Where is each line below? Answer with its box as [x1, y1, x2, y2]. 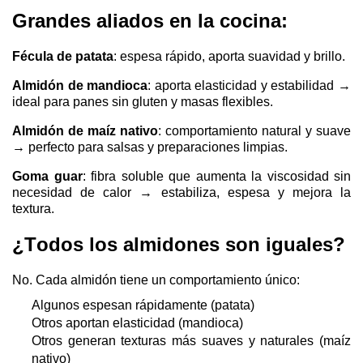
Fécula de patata [12, 49, 113, 63]
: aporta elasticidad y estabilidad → [147, 78, 352, 92]
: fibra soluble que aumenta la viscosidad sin [82, 169, 351, 183]
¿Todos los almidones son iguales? [12, 233, 345, 255]
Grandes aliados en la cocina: [12, 9, 288, 32]
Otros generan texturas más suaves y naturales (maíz [32, 334, 351, 348]
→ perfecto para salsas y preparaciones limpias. [12, 139, 288, 154]
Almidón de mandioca [12, 78, 148, 92]
